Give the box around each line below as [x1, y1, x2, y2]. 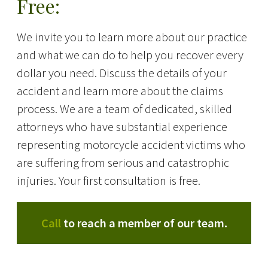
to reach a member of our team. [63, 215, 227, 231]
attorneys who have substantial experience [16, 119, 227, 135]
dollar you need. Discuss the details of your [16, 65, 227, 81]
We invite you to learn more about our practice [16, 29, 247, 45]
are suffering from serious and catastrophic [16, 155, 229, 171]
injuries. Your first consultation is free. [16, 173, 200, 189]
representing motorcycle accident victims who [16, 137, 245, 153]
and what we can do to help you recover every [16, 47, 243, 63]
